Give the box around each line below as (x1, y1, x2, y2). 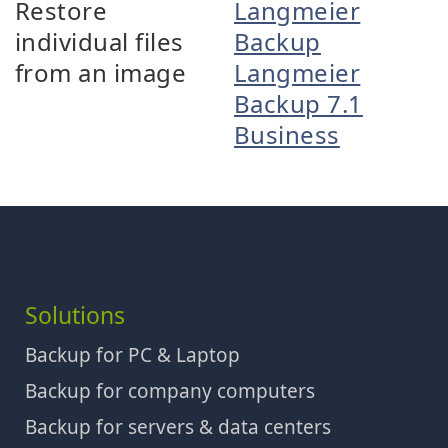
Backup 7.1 (234, 86, 363, 120)
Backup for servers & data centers (25, 413, 331, 440)
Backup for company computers (25, 377, 315, 404)
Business (234, 117, 340, 151)
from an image (15, 55, 187, 89)
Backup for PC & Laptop (25, 341, 240, 368)
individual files (15, 24, 184, 58)
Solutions (25, 298, 125, 331)
